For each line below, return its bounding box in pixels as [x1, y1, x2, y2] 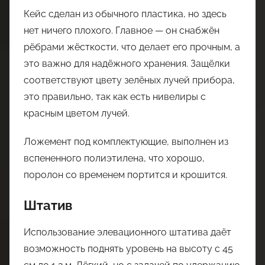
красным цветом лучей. [24, 108, 130, 119]
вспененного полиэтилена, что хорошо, [24, 153, 205, 164]
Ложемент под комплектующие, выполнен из [24, 136, 228, 147]
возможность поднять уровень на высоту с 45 [24, 243, 233, 254]
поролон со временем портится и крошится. [24, 169, 227, 180]
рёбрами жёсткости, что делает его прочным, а [24, 41, 240, 53]
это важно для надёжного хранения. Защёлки [24, 58, 230, 69]
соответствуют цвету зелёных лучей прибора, [24, 75, 235, 86]
